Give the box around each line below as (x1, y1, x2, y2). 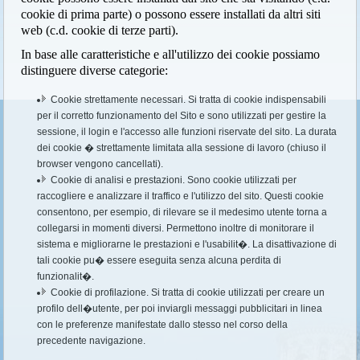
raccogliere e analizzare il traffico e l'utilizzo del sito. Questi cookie (37, 190, 325, 202)
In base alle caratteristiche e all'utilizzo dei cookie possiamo (21, 47, 321, 61)
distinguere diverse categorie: (21, 63, 169, 77)
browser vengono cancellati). (37, 157, 164, 170)
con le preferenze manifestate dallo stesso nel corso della (37, 318, 288, 330)
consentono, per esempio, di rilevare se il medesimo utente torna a (37, 206, 328, 218)
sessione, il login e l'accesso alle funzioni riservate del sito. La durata (37, 125, 337, 137)
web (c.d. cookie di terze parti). (21, 22, 179, 37)
